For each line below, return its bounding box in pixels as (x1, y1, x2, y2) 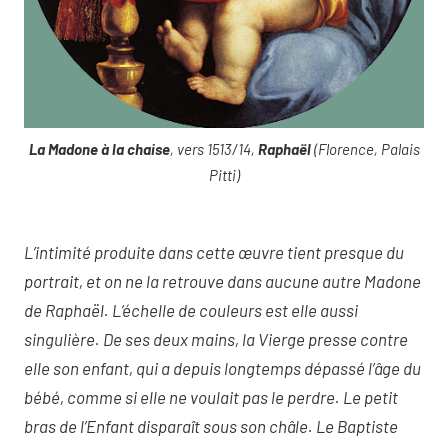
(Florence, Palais (310, 140, 420, 159)
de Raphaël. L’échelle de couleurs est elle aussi (24, 299, 358, 320)
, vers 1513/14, (169, 140, 258, 159)
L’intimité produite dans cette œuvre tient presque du (24, 241, 404, 262)
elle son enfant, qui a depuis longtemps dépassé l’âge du (24, 357, 421, 378)
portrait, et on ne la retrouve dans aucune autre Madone (24, 270, 421, 291)
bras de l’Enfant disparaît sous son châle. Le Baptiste (24, 415, 398, 436)
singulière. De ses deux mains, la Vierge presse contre (24, 328, 408, 349)
